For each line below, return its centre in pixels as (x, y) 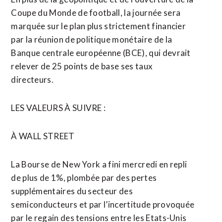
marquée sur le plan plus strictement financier (99, 26)
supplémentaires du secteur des (72, 191)
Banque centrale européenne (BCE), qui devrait (101, 53)
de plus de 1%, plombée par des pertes (84, 178)
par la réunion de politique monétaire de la (92, 39)
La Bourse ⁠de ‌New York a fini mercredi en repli (99, 164)
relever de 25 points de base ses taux (82, 66)
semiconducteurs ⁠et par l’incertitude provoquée (103, 204)
